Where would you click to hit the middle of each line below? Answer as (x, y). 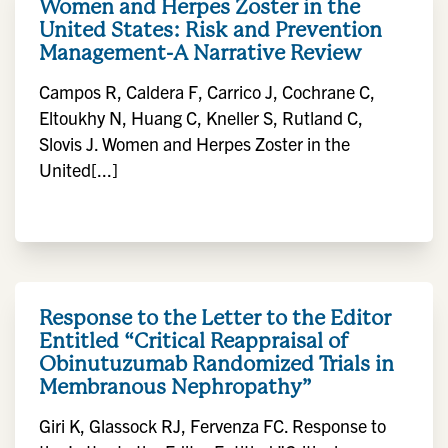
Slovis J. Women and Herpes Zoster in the (194, 143)
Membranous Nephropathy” (175, 386)
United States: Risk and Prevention (210, 29)
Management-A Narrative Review (200, 52)
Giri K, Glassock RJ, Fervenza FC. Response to (212, 425)
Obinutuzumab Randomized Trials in (216, 363)
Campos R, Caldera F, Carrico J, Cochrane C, (207, 91)
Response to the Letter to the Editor (215, 317)
